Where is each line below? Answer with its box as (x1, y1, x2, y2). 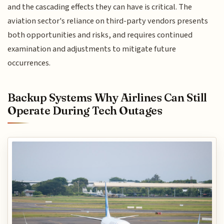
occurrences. (7, 56, 51, 69)
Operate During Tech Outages (7, 103, 162, 117)
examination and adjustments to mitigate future (7, 42, 176, 55)
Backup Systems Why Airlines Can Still (7, 90, 207, 104)
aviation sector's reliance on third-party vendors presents (7, 14, 208, 27)
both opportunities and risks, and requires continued (7, 28, 193, 41)
